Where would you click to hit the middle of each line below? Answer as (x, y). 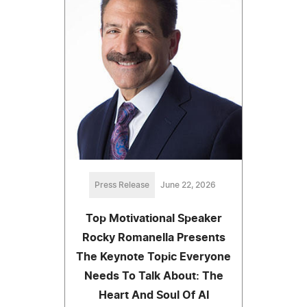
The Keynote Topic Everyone (153, 257)
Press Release (122, 185)
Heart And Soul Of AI (153, 296)
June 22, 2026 (188, 185)
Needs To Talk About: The (153, 277)
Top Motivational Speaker (153, 219)
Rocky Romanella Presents (153, 238)
